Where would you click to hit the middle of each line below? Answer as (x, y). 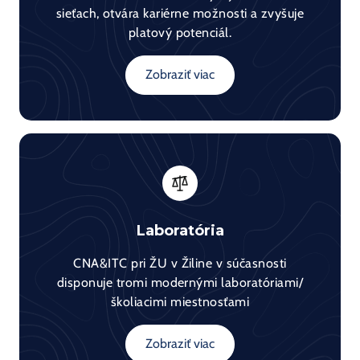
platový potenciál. (180, 33)
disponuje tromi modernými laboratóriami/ (180, 283)
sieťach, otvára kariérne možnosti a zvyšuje (180, 13)
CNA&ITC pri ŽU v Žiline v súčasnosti (180, 264)
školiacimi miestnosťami (180, 303)
